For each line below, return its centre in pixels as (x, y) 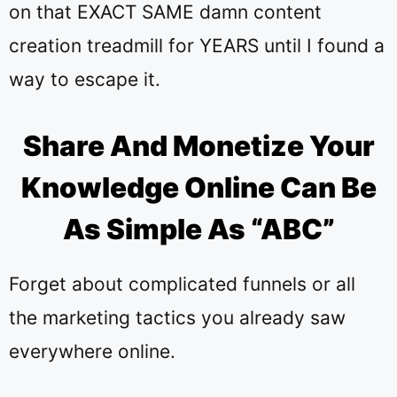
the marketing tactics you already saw (177, 317)
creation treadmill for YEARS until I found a (197, 46)
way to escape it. (85, 79)
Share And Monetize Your (198, 145)
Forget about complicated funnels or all (182, 284)
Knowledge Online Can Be (198, 187)
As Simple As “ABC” (198, 229)
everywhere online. (92, 351)
